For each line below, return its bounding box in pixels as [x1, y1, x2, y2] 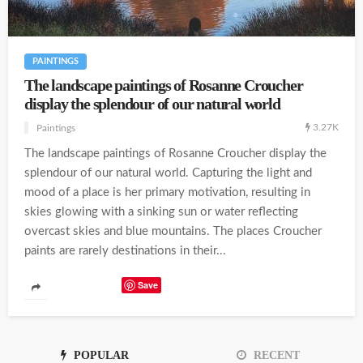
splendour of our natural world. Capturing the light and [24, 167, 312, 180]
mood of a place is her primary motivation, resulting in [24, 186, 310, 199]
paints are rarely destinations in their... [24, 245, 226, 258]
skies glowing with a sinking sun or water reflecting [24, 206, 298, 219]
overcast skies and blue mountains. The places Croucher [24, 225, 322, 238]
